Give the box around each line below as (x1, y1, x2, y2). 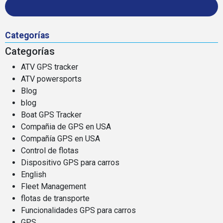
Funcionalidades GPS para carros (21, 205, 136, 215)
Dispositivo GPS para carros (21, 157, 119, 167)
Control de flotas (21, 145, 79, 155)
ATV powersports (21, 74, 82, 84)
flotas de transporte (21, 193, 90, 203)
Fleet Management (21, 181, 86, 191)
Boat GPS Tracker (21, 110, 82, 119)
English (21, 169, 46, 179)
